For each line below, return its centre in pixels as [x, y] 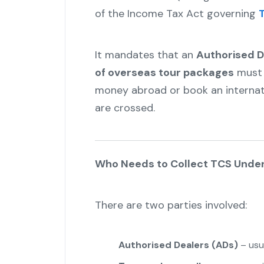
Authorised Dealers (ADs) [178, 245]
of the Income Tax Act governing [176, 14]
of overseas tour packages [164, 73]
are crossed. [125, 108]
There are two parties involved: [171, 205]
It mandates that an [145, 55]
